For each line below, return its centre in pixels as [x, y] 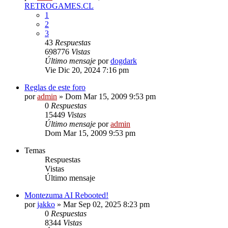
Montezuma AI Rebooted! [66, 195]
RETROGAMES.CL [59, 6]
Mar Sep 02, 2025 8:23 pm [106, 204]
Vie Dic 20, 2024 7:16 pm [87, 70]
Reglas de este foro [55, 87]
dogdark [124, 61]
